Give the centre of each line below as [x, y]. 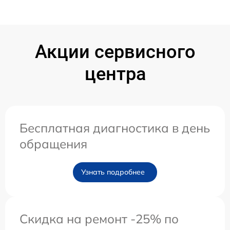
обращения [53, 143]
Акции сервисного [115, 52]
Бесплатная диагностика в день [115, 128]
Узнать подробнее [113, 172]
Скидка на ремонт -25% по [99, 218]
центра [115, 74]
